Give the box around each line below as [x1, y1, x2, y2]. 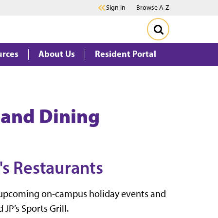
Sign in [106, 3, 126, 12]
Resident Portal [95, 48, 156, 59]
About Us [38, 48, 75, 59]
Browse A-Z [136, 3, 169, 12]
